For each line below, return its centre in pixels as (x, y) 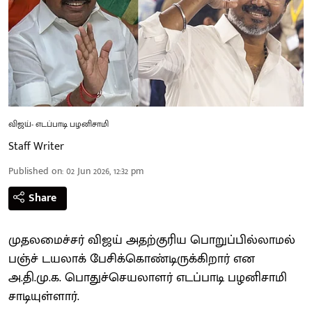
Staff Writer (36, 146)
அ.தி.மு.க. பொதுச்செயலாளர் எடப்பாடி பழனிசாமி (148, 278)
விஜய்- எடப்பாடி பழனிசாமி (58, 124)
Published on (35, 171)
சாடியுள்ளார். (47, 296)
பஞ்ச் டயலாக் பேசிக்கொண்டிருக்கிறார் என (132, 259)
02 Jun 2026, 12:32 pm (105, 171)
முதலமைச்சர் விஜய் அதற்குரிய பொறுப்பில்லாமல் (152, 240)
